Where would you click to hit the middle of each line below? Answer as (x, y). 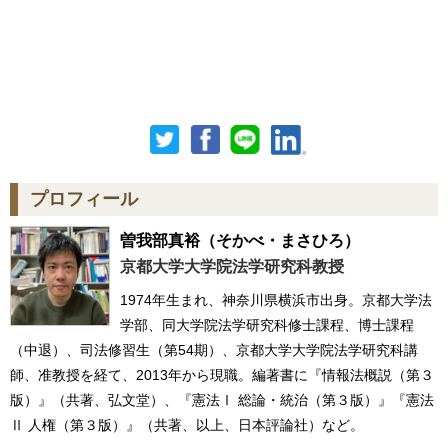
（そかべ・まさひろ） (280, 240)
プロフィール (84, 198)
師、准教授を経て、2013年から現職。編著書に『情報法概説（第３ (222, 374)
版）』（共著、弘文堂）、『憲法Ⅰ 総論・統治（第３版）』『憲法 (222, 399)
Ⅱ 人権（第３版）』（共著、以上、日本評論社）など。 (187, 424)
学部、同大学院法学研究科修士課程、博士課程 (267, 324)
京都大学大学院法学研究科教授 (232, 266)
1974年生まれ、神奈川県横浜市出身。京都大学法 (276, 299)
